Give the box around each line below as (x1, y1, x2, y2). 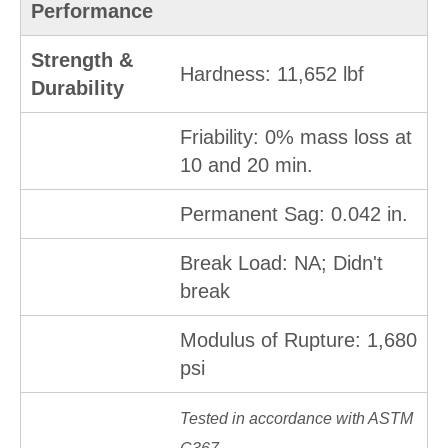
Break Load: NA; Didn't (180, 252, 383, 275)
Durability (31, 77, 124, 100)
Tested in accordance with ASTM (180, 410, 413, 428)
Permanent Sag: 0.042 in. (180, 203, 408, 226)
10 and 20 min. (180, 154, 313, 177)
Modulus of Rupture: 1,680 (180, 329, 417, 352)
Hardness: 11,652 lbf (180, 63, 364, 86)
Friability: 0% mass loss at (180, 126, 412, 149)
